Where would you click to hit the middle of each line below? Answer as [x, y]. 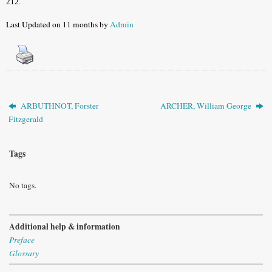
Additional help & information [65, 226]
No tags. [23, 185]
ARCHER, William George [206, 106]
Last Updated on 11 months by [58, 24]
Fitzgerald [26, 119]
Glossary [24, 253]
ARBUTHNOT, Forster [59, 106]
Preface [22, 240]
